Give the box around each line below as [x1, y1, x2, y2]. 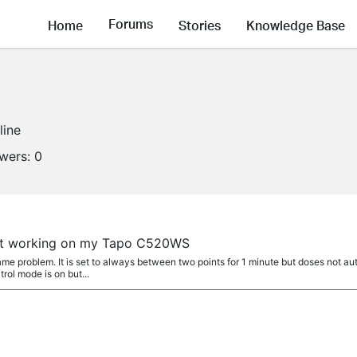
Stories [178, 16, 221, 33]
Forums [108, 15, 153, 33]
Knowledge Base [246, 16, 345, 33]
